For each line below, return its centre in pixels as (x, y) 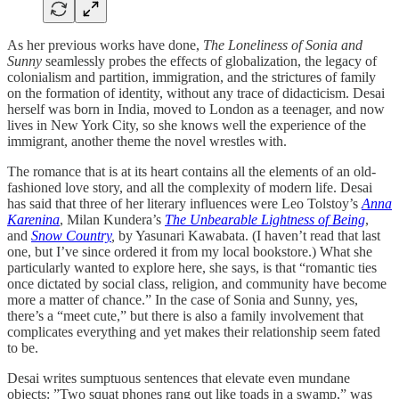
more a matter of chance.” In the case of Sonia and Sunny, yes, (183, 300)
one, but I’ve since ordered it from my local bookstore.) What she (190, 252)
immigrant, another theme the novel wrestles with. (147, 142)
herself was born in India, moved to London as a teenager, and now (196, 110)
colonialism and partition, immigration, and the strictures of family (191, 77)
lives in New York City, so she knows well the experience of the (187, 126)
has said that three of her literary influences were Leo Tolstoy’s (184, 204)
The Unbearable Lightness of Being (265, 220)
